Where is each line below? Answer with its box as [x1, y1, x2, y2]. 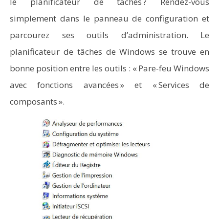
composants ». [10, 96, 65, 107]
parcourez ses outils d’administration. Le [10, 29, 209, 41]
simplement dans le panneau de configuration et [10, 13, 209, 24]
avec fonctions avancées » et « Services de [10, 79, 209, 90]
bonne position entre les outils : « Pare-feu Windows [10, 63, 209, 74]
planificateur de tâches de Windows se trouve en [10, 46, 209, 57]
